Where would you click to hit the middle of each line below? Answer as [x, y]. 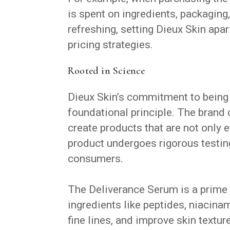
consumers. [95, 158]
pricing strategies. [110, 44]
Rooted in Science [107, 71]
